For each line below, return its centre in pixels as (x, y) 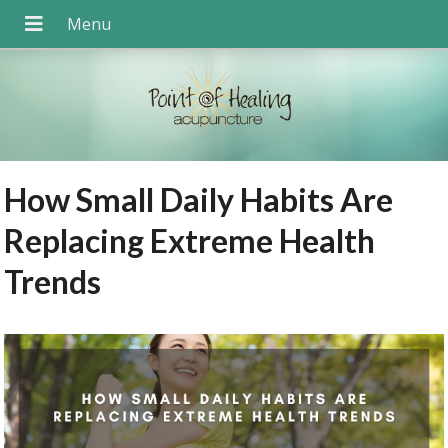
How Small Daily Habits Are (199, 200)
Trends (53, 282)
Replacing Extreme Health (190, 241)
